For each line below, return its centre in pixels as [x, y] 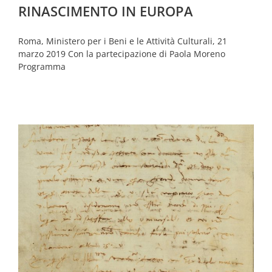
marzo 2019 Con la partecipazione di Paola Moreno [122, 54]
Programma [42, 67]
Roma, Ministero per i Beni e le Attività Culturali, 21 [123, 41]
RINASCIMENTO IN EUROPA [106, 11]
